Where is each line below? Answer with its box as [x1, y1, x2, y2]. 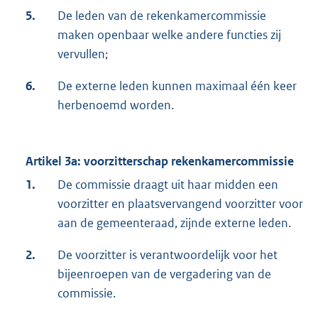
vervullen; [57, 46, 108, 62]
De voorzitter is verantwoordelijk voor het [57, 247, 278, 263]
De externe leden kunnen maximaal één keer [57, 78, 297, 94]
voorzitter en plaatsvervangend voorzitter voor [57, 196, 303, 212]
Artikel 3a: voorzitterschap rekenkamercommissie [26, 153, 294, 170]
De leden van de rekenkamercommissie [57, 8, 266, 24]
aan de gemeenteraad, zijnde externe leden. [57, 215, 291, 231]
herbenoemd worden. [57, 97, 174, 114]
